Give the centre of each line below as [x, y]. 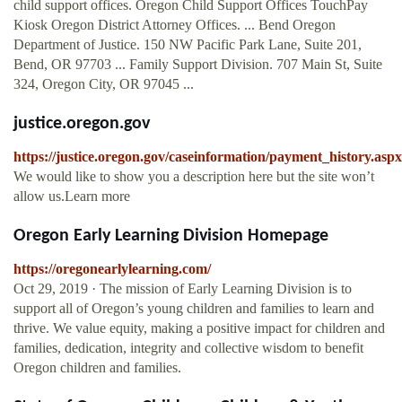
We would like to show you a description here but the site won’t [194, 177]
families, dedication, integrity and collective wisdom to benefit [188, 348]
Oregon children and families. [97, 368]
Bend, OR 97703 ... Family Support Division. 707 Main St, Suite [198, 65]
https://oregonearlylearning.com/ [112, 269]
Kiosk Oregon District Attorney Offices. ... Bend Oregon [175, 25]
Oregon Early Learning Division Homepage [171, 236]
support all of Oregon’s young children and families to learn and [194, 309]
